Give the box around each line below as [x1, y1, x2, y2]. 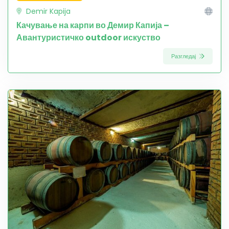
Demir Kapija [24, 6, 71, 16]
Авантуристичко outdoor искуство [16, 31, 161, 43]
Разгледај [171, 52, 197, 60]
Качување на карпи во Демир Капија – [16, 19, 169, 31]
